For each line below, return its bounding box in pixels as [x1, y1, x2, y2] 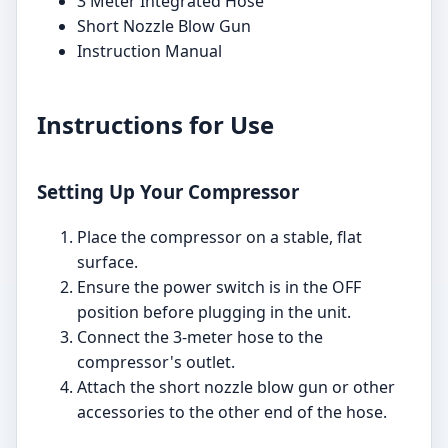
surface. [77, 250, 138, 273]
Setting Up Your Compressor [37, 179, 299, 205]
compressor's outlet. [77, 350, 235, 373]
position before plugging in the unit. [77, 300, 351, 323]
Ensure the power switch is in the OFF [77, 275, 361, 298]
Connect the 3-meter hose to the [77, 325, 323, 348]
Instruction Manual [77, 40, 222, 63]
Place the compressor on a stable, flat [77, 225, 362, 248]
